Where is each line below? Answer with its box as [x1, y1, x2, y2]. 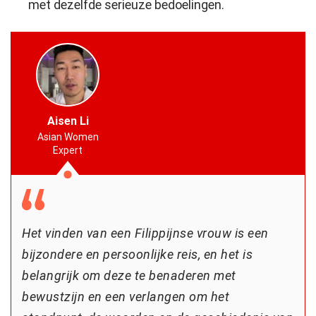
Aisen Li [47, 114, 89, 128]
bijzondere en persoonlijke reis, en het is [22, 246, 253, 262]
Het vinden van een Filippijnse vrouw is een [22, 225, 269, 241]
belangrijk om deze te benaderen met [22, 267, 236, 283]
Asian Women [37, 130, 99, 142]
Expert [53, 144, 83, 156]
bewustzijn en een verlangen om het [22, 288, 229, 304]
